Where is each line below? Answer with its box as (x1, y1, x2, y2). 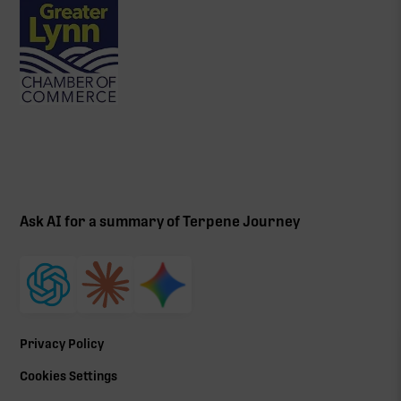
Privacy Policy (20, 336, 105, 351)
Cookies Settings (20, 368, 118, 383)
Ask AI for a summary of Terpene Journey (20, 212, 301, 230)
